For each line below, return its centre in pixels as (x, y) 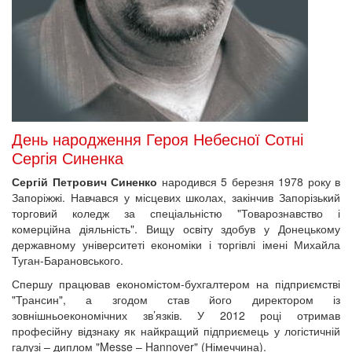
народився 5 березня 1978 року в (249, 181)
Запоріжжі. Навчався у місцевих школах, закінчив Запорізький (176, 197)
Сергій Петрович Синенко (84, 181)
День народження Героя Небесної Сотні (158, 139)
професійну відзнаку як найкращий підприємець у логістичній (176, 331)
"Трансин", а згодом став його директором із (176, 299)
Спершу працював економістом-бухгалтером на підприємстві (176, 284)
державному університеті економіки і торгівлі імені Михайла (176, 244)
